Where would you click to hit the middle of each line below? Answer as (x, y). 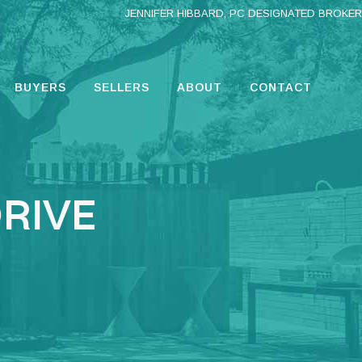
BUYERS (40, 87)
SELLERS (122, 87)
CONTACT (281, 87)
